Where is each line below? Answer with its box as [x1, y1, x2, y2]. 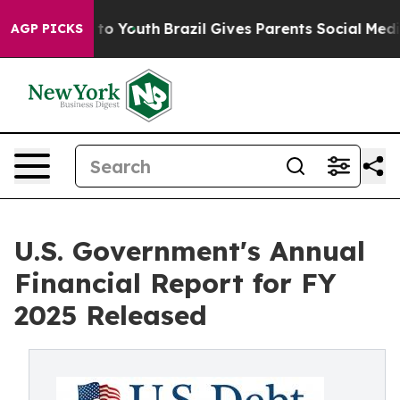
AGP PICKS [11, 21, 83, 37]
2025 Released [14, 298, 207, 332]
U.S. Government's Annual [14, 234, 365, 268]
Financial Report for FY [14, 266, 336, 300]
